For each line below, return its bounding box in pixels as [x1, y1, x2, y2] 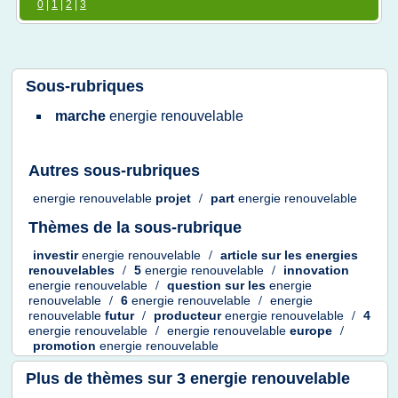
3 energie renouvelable [177, 370, 350, 387]
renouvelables [28, 263, 118, 278]
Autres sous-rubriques [28, 162, 200, 179]
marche [55, 108, 109, 123]
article [220, 248, 261, 263]
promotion [33, 338, 99, 354]
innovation [283, 263, 349, 278]
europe [290, 323, 336, 338]
